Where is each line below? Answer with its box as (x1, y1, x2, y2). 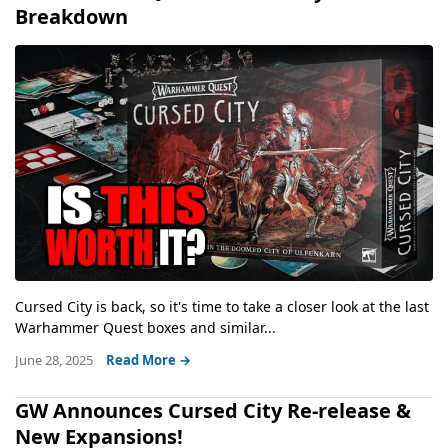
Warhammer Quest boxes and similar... (15, 317, 276, 337)
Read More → (106, 350, 191, 369)
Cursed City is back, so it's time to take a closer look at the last (15, 296, 429, 316)
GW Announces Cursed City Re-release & (15, 396, 411, 424)
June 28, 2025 (15, 350, 96, 369)
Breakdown (15, 2, 128, 30)
